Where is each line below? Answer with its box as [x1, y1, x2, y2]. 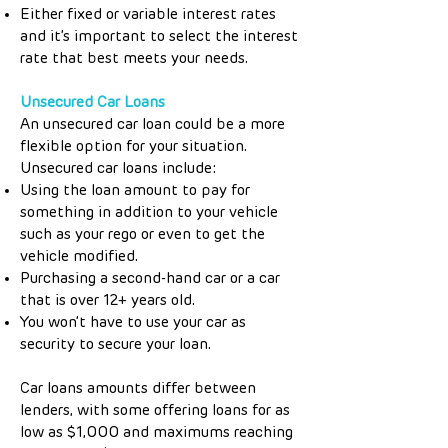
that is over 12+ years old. [20, 293, 196, 308]
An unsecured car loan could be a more [20, 117, 285, 132]
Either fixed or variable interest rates [20, 7, 276, 22]
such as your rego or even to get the [20, 227, 265, 242]
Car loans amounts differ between [20, 381, 256, 396]
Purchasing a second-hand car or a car [20, 271, 280, 286]
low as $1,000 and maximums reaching [20, 425, 293, 440]
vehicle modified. [20, 249, 139, 264]
